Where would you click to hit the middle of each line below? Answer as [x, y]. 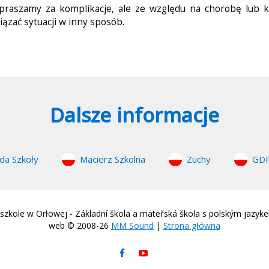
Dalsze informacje [134, 115]
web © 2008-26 [80, 225]
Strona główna [192, 225]
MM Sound [132, 225]
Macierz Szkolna [113, 159]
